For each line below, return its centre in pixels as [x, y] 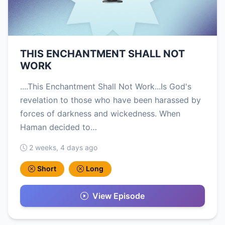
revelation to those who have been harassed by [110, 100]
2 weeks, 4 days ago [63, 148]
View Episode [119, 196]
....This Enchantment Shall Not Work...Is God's [106, 87]
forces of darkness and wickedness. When [100, 114]
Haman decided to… [59, 127]
